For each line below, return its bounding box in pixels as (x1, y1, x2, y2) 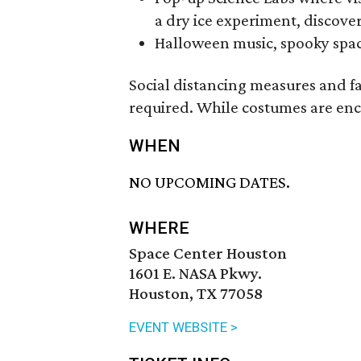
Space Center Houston (129, 243, 287, 263)
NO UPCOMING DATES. (129, 172, 290, 193)
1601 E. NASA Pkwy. (129, 263, 262, 284)
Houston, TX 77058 (129, 284, 263, 304)
